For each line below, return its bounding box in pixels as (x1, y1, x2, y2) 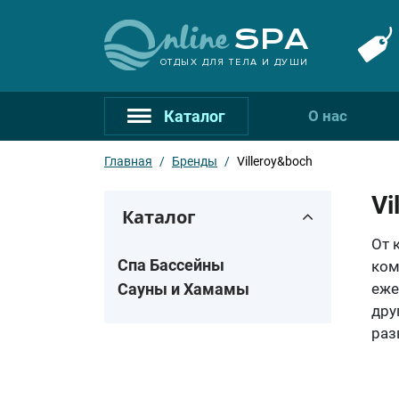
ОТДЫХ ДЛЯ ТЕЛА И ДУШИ (159, 55, 309, 68)
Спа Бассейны (118, 256, 224, 274)
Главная (104, 154, 152, 168)
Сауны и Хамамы (118, 280, 249, 298)
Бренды (172, 154, 217, 168)
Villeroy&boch (237, 154, 313, 168)
